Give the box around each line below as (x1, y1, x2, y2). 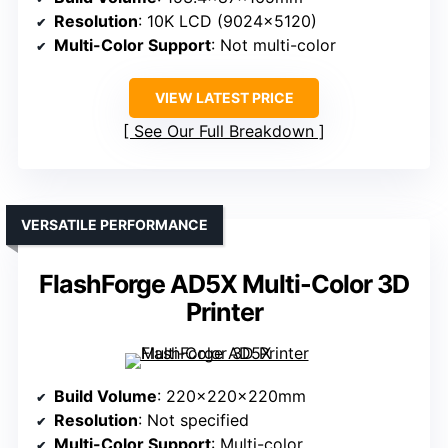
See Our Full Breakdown (134, 121, 314, 142)
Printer (185, 297, 263, 328)
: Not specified (138, 410, 249, 431)
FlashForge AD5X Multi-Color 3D (39, 269, 409, 300)
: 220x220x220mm (157, 386, 306, 407)
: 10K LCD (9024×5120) (138, 11, 317, 32)
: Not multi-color (211, 35, 336, 56)
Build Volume (54, 386, 157, 407)
